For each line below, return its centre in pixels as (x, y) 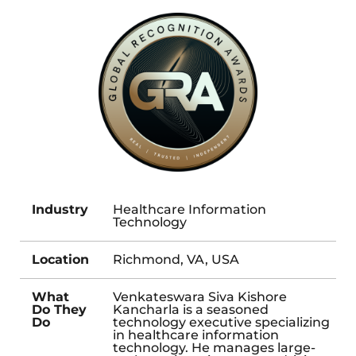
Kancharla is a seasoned (191, 309)
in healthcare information (196, 335)
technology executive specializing (221, 322)
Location (60, 259)
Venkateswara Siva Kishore (200, 296)
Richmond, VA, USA (176, 259)
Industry (60, 209)
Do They (59, 309)
